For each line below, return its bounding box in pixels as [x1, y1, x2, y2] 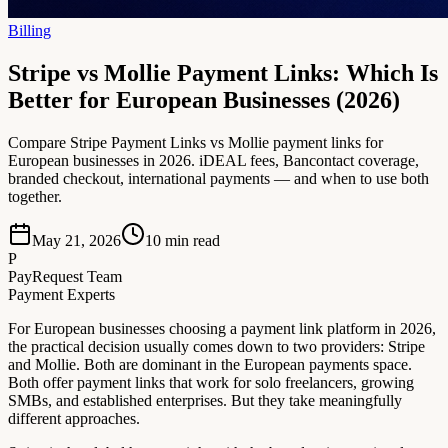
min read [165, 232, 220, 249]
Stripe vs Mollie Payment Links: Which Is [8, 60, 438, 87]
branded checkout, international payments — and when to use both [8, 170, 429, 187]
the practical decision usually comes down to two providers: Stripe [8, 338, 425, 355]
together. [8, 188, 62, 205]
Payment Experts [8, 286, 115, 303]
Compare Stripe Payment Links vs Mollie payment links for [8, 134, 383, 151]
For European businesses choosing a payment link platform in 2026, [8, 320, 436, 337]
